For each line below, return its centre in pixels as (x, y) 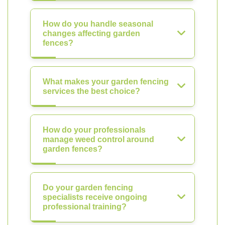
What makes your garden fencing (106, 82)
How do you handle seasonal (98, 24)
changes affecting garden (91, 33)
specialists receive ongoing (95, 197)
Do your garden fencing (88, 188)
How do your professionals (94, 130)
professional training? (85, 207)
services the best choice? (91, 91)
